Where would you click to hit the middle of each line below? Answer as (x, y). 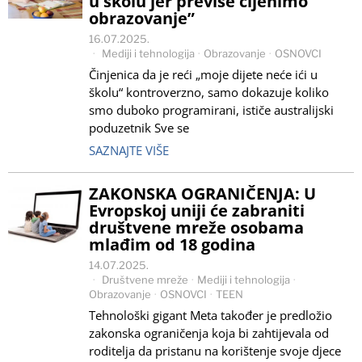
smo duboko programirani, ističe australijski (211, 110)
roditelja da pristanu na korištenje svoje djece (215, 351)
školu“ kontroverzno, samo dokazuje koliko (209, 92)
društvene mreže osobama (196, 227)
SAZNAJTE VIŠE (129, 150)
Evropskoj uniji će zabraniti (197, 210)
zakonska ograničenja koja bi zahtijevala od (209, 333)
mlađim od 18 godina (172, 244)
